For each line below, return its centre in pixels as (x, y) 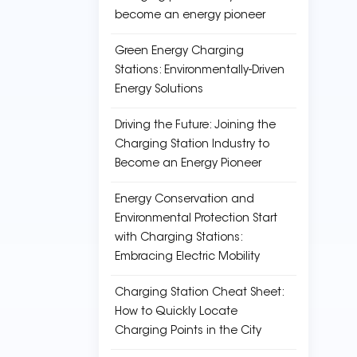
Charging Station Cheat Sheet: (199, 293)
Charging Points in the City (188, 331)
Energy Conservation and (184, 200)
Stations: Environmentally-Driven (200, 71)
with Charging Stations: (178, 238)
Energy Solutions (159, 90)
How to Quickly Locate (176, 312)
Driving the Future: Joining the (195, 126)
